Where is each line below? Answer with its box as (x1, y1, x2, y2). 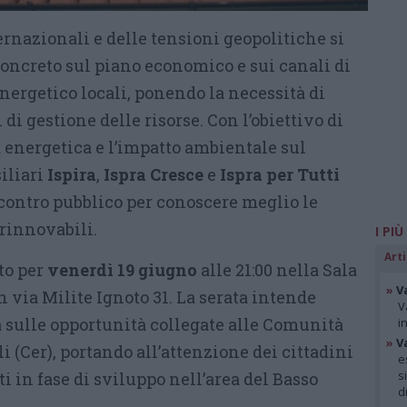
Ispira (47, 164, 96, 185)
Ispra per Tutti (220, 164, 340, 185)
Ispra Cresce (104, 164, 203, 185)
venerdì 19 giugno (47, 259, 197, 281)
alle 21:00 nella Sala (197, 259, 357, 281)
